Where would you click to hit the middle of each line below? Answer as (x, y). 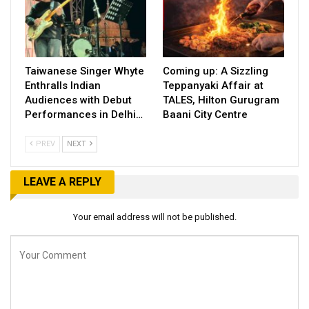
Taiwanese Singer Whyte (84, 71)
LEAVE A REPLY (62, 181)
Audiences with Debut (78, 100)
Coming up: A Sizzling (216, 71)
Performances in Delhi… (84, 114)
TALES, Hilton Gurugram (221, 100)
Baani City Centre (205, 114)
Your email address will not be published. (154, 217)
